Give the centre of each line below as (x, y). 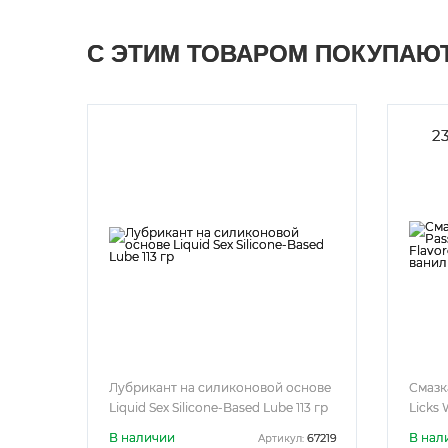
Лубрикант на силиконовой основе (220, 387)
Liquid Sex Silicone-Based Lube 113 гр (218, 407)
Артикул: (281, 438)
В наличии (142, 437)
